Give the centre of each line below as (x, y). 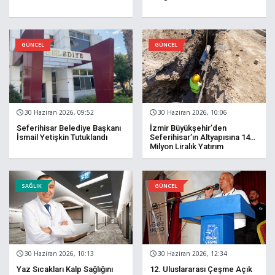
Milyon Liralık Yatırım (187, 147)
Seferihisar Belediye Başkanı (69, 128)
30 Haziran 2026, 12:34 (192, 254)
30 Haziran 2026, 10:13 (58, 254)
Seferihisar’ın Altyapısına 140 (202, 137)
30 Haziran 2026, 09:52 (58, 113)
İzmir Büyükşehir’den (188, 128)
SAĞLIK (32, 186)
